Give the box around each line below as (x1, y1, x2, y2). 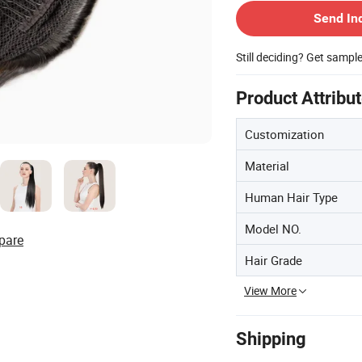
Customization (245, 126, 324, 143)
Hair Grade (245, 252, 302, 269)
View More (244, 283, 297, 299)
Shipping (236, 329, 306, 350)
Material (245, 158, 289, 175)
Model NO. (245, 221, 301, 238)
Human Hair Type (245, 189, 338, 206)
